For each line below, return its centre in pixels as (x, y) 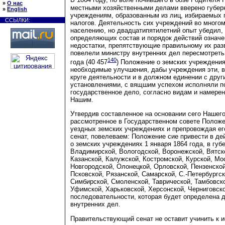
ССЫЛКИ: (18, 20)
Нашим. (82, 100)
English (17, 9)
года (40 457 (89, 62)
